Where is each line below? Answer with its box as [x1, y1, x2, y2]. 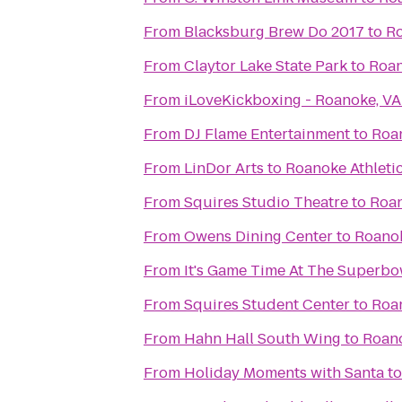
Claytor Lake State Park [184, 56, 347, 76]
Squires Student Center [184, 294, 350, 315]
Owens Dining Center [184, 226, 333, 247]
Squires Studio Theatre [184, 192, 348, 213]
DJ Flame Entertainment [184, 124, 350, 144]
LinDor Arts [184, 158, 264, 179]
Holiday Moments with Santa [184, 363, 384, 383]
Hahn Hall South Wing [184, 328, 341, 349]
